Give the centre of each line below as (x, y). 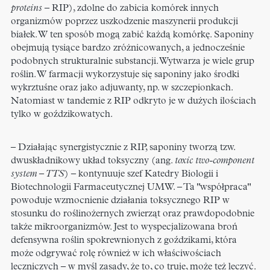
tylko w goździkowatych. (62, 115)
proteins (28, 9)
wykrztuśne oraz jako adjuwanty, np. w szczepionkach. (122, 88)
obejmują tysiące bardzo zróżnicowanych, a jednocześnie (128, 49)
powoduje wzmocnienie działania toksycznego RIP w (120, 201)
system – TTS (38, 174)
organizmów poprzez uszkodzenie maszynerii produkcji (124, 22)
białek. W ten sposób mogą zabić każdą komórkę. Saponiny (132, 35)
